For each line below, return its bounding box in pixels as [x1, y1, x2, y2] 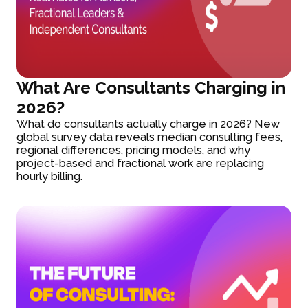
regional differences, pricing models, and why [16, 144, 251, 157]
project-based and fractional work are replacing [16, 157, 265, 170]
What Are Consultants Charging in [16, 78, 286, 98]
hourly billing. [16, 170, 83, 184]
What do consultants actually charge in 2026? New [16, 118, 280, 131]
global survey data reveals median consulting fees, [16, 131, 283, 144]
